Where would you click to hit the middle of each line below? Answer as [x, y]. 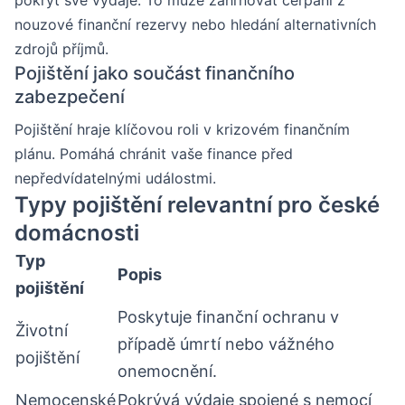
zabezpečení [70, 96]
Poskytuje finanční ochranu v [228, 316]
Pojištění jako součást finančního [155, 73]
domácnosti [77, 232]
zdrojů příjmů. [61, 48]
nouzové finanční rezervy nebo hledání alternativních [195, 24]
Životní [42, 330]
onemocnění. [167, 371]
